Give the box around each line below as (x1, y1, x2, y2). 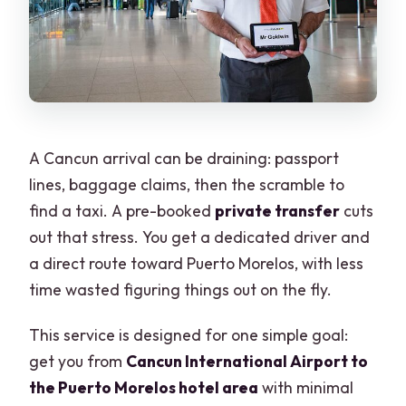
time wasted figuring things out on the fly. (29, 278, 333, 300)
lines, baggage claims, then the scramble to (29, 173, 345, 195)
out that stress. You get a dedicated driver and (29, 226, 371, 247)
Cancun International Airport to (126, 350, 369, 372)
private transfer (215, 199, 341, 221)
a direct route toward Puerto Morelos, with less (29, 252, 364, 274)
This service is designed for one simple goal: (29, 324, 349, 345)
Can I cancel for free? (82, 54, 228, 74)
